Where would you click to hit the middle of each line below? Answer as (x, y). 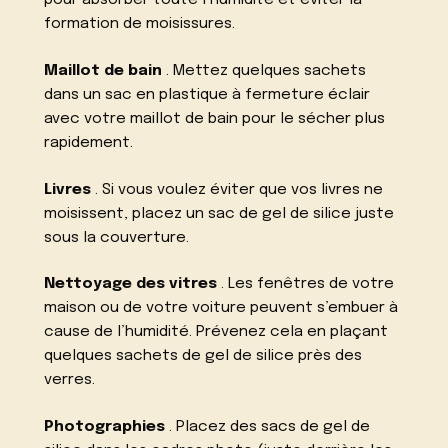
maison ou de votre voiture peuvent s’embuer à (221, 308)
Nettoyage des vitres (131, 284)
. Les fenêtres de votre (306, 284)
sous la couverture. (117, 237)
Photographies (105, 427)
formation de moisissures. (140, 24)
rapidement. (89, 142)
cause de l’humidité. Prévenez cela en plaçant (216, 332)
